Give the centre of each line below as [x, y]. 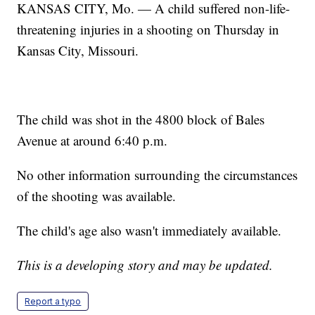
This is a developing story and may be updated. [145, 265]
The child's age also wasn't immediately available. [149, 231]
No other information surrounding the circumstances [157, 175]
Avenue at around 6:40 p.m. [92, 141]
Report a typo [53, 302]
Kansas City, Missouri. [78, 51]
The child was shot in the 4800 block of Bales [141, 120]
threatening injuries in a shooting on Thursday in [148, 30]
